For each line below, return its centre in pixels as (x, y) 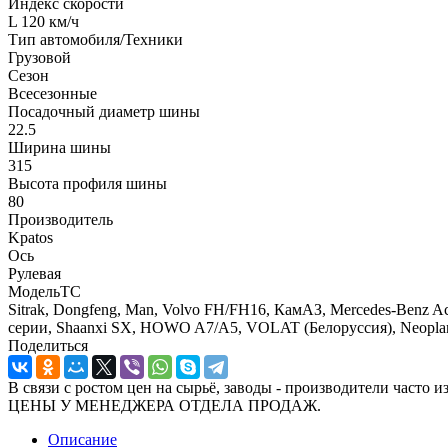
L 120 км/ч (43, 21)
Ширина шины (59, 147)
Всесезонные (52, 93)
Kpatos (30, 237)
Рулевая (34, 273)
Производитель (60, 219)
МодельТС (44, 291)
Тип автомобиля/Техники (95, 39)
